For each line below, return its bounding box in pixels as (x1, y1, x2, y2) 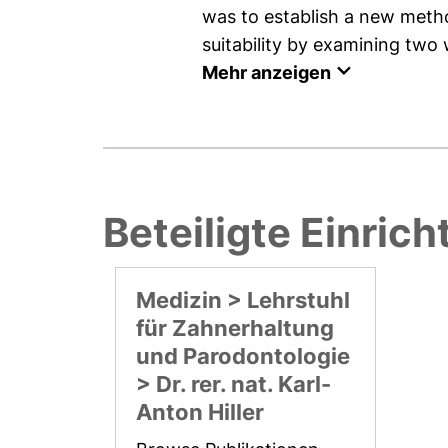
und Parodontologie (136, 342, 351, 369)
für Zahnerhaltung (136, 314, 335, 341)
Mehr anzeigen (202, 61, 331, 83)
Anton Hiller (136, 398, 265, 425)
